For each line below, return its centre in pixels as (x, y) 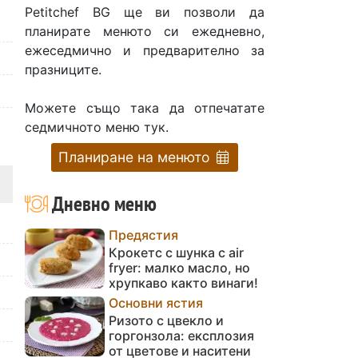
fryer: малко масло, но (179, 267)
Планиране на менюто (136, 157)
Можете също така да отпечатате (145, 107)
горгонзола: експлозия (181, 335)
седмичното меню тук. (97, 127)
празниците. (63, 69)
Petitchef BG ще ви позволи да (145, 12)
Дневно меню (102, 203)
